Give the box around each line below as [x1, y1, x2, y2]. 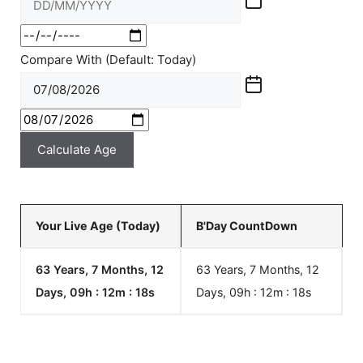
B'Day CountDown [196, 219, 297, 233]
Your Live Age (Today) [36, 219, 160, 233]
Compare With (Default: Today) [20, 52, 196, 67]
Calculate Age [37, 142, 117, 157]
